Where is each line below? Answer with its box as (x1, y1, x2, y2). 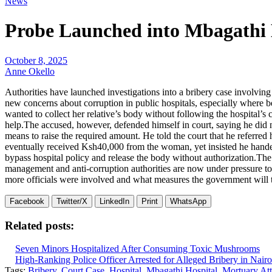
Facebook (10, 196, 44, 206)
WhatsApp (170, 196, 206, 206)
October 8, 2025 (5, 55, 67, 66)
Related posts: (5, 219, 74, 232)
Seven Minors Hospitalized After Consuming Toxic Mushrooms (15, 243, 260, 254)
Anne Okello (5, 66, 55, 76)
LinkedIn (100, 196, 129, 206)
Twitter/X (56, 196, 87, 206)
